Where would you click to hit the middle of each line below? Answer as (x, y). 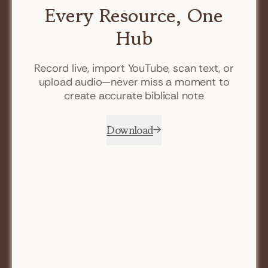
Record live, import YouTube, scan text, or (134, 68)
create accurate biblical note (134, 95)
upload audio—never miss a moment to (134, 82)
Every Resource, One (134, 15)
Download (130, 130)
